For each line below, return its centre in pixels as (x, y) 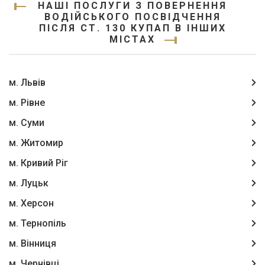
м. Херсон (31, 203)
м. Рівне (27, 103)
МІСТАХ (132, 39)
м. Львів (27, 83)
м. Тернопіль (38, 223)
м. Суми (27, 123)
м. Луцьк (29, 183)
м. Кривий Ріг (38, 163)
